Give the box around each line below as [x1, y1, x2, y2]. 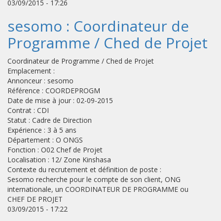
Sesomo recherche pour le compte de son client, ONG [7, 175, 181, 184]
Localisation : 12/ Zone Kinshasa [7, 155, 111, 164]
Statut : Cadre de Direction [7, 115, 92, 125]
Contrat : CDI [7, 106, 49, 115]
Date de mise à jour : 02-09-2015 [7, 96, 113, 105]
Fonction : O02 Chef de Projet [7, 145, 103, 154]
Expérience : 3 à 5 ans [7, 125, 76, 135]
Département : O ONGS [7, 135, 83, 145]
